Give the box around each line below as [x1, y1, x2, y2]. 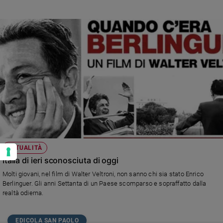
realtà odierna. [2, 189, 44, 197]
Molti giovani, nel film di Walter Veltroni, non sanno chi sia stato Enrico [2, 170, 204, 178]
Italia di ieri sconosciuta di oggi [2, 155, 119, 166]
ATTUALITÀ [7, 144, 42, 152]
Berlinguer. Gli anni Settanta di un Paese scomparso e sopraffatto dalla [2, 180, 207, 188]
